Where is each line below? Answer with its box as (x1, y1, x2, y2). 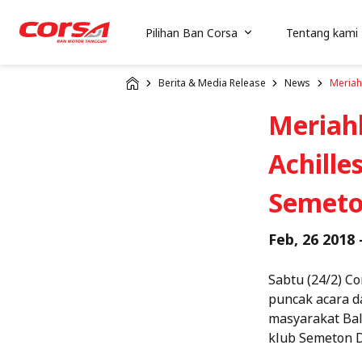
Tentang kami (286, 24, 358, 40)
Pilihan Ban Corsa (145, 24, 238, 40)
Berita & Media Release (158, 76, 266, 90)
